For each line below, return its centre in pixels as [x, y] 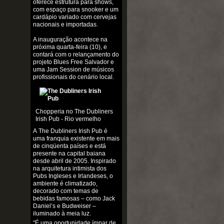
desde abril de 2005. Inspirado [74, 161]
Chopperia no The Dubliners [74, 111]
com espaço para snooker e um [75, 9]
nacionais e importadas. [66, 24]
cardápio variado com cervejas [74, 17]
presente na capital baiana [69, 153]
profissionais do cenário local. [74, 77]
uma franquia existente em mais [76, 138]
